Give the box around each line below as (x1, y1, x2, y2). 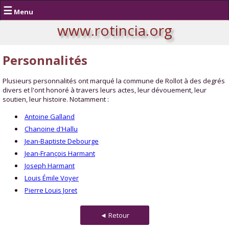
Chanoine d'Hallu (25, 124, 78, 133)
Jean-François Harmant (25, 149, 95, 158)
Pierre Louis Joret (25, 186, 77, 195)
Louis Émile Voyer (25, 173, 79, 182)
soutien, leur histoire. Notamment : (3, 95, 109, 104)
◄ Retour (100, 210, 129, 220)
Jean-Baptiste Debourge (25, 136, 99, 146)
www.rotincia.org (57, 20, 172, 40)
